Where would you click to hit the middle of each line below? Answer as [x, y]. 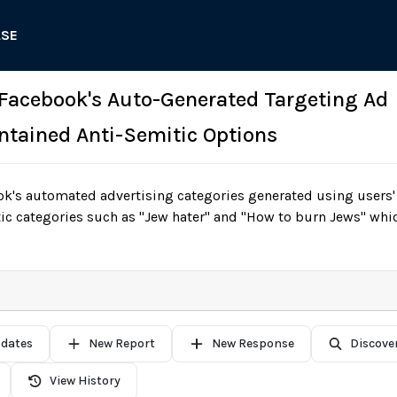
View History [85, 381]
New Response [253, 343]
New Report [122, 343]
